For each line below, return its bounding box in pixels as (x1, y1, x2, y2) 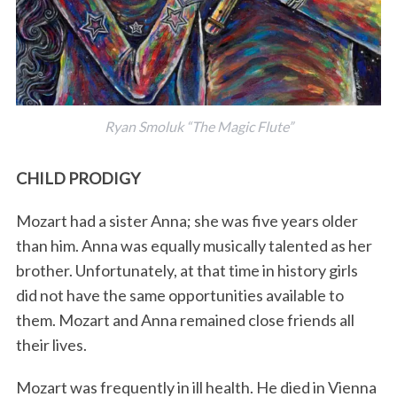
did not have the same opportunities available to (15, 285, 344, 306)
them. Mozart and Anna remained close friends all (15, 310, 354, 331)
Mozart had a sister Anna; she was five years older (15, 211, 358, 231)
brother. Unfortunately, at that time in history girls (15, 261, 358, 281)
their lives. (15, 335, 87, 355)
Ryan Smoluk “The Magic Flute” (104, 118, 293, 136)
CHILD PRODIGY (15, 168, 140, 189)
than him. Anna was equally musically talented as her (15, 236, 372, 256)
